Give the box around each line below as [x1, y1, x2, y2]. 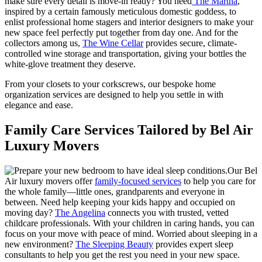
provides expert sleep [153, 239, 233, 250]
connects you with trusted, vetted [105, 208, 229, 218]
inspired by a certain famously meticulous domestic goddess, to [5, 6, 236, 17]
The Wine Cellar [82, 38, 143, 49]
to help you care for [181, 176, 256, 187]
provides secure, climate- [143, 38, 237, 49]
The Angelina [55, 208, 105, 218]
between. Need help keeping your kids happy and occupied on [5, 197, 235, 208]
